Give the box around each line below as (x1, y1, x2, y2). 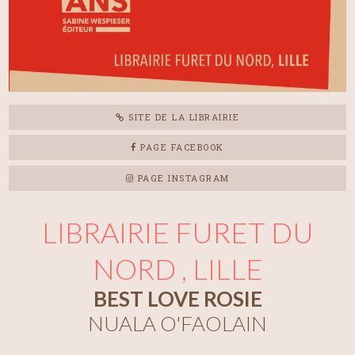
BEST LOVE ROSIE (93, 286, 262, 312)
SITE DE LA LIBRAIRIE (124, 110, 239, 123)
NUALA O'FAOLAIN (88, 311, 267, 337)
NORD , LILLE (92, 251, 263, 287)
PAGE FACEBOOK (136, 141, 224, 154)
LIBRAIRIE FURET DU (41, 215, 314, 250)
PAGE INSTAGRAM (134, 171, 230, 184)
